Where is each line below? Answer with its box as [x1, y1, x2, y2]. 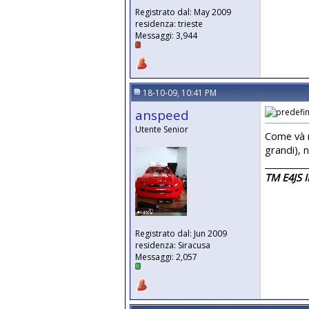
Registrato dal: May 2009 [135, 6, 231, 18]
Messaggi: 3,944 [135, 30, 197, 41]
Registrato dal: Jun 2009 [135, 228, 227, 239]
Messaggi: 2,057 [135, 251, 197, 263]
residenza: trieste [135, 18, 203, 30]
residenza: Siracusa [135, 239, 210, 251]
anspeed [135, 106, 189, 123]
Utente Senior [135, 123, 188, 135]
